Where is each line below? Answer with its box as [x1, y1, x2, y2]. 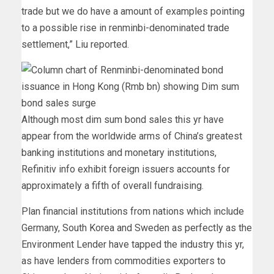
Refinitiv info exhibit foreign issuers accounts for [21, 163, 230, 176]
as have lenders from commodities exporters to [21, 255, 226, 267]
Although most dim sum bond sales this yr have [21, 114, 224, 126]
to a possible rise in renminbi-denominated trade [21, 22, 229, 34]
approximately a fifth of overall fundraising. [21, 180, 204, 192]
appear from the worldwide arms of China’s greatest [21, 130, 242, 143]
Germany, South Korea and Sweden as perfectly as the [21, 222, 252, 234]
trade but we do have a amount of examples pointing [21, 6, 245, 18]
